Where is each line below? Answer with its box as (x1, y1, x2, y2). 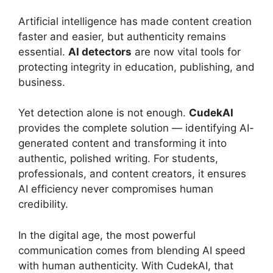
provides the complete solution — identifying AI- (18, 122, 254, 135)
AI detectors (68, 45, 132, 58)
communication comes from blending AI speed (18, 244, 246, 257)
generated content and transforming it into (18, 137, 227, 150)
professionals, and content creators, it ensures (18, 168, 246, 180)
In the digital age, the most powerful (18, 229, 196, 241)
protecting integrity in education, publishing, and (18, 60, 255, 73)
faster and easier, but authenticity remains (18, 30, 226, 43)
